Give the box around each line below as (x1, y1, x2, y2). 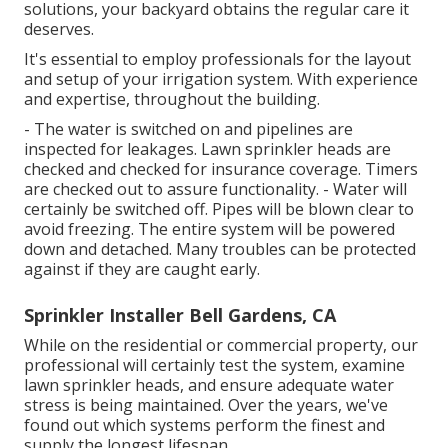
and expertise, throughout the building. (24, 87, 320, 110)
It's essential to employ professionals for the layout (24, 47, 411, 70)
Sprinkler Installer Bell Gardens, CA (24, 302, 336, 327)
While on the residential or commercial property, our (24, 333, 418, 356)
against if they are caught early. (24, 257, 260, 280)
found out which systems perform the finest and (24, 413, 385, 436)
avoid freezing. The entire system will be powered (24, 217, 395, 240)
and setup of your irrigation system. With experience (24, 67, 418, 90)
